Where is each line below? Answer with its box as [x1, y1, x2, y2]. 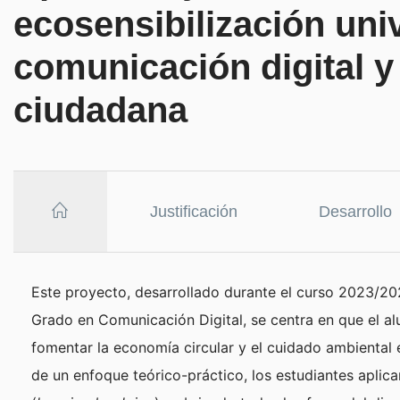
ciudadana [13, 90, 187, 130]
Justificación [149, 202, 237, 221]
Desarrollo [319, 202, 393, 221]
